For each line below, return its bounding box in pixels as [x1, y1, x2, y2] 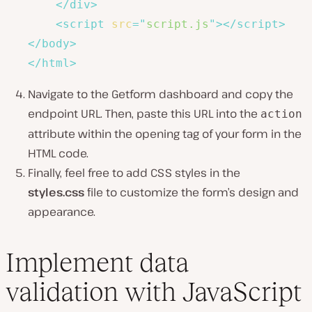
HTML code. [28, 145, 88, 161]
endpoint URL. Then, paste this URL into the [28, 105, 260, 121]
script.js [146, 17, 209, 31]
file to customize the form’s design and [84, 184, 299, 200]
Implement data [6, 247, 189, 278]
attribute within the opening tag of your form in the [28, 125, 302, 141]
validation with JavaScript [6, 276, 302, 307]
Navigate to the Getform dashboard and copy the [28, 86, 293, 102]
